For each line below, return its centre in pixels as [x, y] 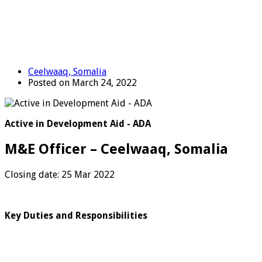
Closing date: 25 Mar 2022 [60, 174]
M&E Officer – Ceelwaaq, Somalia [116, 149]
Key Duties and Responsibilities [76, 215]
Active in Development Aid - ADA [78, 123]
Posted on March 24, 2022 [82, 82]
